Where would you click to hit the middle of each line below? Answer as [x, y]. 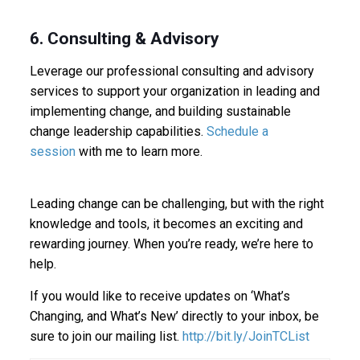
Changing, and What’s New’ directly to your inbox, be [174, 316]
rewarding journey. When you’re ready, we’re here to [171, 243]
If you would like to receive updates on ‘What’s [160, 296]
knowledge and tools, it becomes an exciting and [166, 223]
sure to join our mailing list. [106, 336]
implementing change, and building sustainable [160, 111]
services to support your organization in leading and [174, 91]
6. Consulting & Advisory [124, 38]
